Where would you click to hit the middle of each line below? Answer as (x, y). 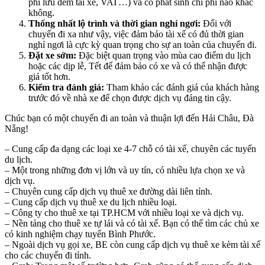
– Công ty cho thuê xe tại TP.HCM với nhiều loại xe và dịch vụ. (124, 213)
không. (41, 13)
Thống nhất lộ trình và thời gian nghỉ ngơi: (114, 24)
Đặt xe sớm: (52, 56)
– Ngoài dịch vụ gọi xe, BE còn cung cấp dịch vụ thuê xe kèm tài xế (132, 245)
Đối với (216, 24)
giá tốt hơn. (49, 77)
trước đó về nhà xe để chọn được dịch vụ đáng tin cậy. (130, 98)
